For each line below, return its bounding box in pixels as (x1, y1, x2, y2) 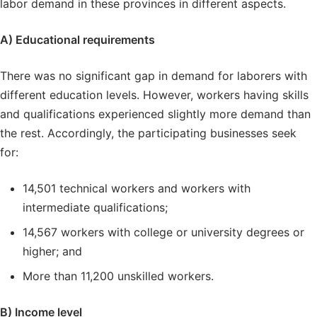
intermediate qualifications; (23, 200, 168, 214)
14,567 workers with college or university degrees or (23, 224, 304, 239)
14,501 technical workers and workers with (23, 180, 250, 195)
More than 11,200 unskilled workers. (23, 268, 214, 283)
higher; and (23, 243, 82, 258)
